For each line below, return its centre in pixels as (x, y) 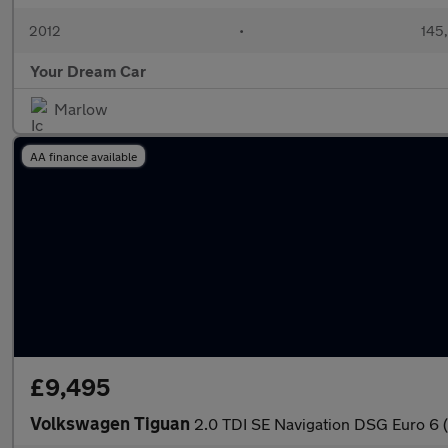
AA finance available (83, 156)
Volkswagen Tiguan (112, 423)
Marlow (81, 108)
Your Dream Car (88, 70)
